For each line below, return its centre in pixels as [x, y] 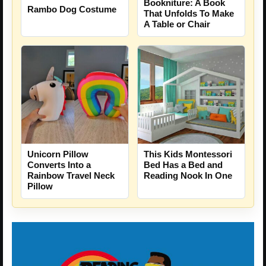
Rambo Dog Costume [72, 9]
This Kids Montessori [188, 154]
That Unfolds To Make [189, 14]
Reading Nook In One [188, 176]
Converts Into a [59, 164]
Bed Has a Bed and [183, 165]
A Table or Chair [177, 24]
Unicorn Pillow [58, 154]
